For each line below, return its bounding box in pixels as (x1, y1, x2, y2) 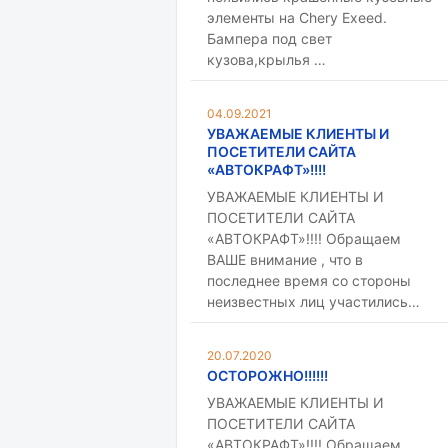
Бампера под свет (207, 30, 332, 47)
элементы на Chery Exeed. (207, 9, 387, 26)
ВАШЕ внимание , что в (207, 251, 363, 268)
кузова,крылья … (207, 51, 326, 68)
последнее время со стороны (207, 272, 411, 289)
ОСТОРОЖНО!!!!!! (207, 367, 328, 384)
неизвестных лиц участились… (207, 293, 420, 310)
